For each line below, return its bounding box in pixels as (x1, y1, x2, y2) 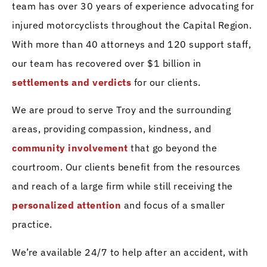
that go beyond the (128, 142, 217, 154)
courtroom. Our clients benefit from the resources (12, 161, 241, 173)
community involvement (12, 142, 128, 154)
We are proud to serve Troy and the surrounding (12, 104, 231, 116)
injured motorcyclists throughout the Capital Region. (12, 18, 252, 31)
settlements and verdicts (12, 76, 131, 88)
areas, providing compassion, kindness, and (12, 123, 211, 135)
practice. (12, 218, 52, 231)
